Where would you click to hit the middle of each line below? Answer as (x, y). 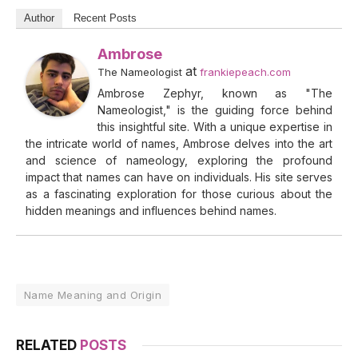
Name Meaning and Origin (93, 295)
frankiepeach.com (245, 72)
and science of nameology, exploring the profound (179, 161)
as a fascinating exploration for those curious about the (179, 194)
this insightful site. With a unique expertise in (215, 127)
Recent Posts (105, 18)
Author (39, 18)
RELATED (48, 346)
